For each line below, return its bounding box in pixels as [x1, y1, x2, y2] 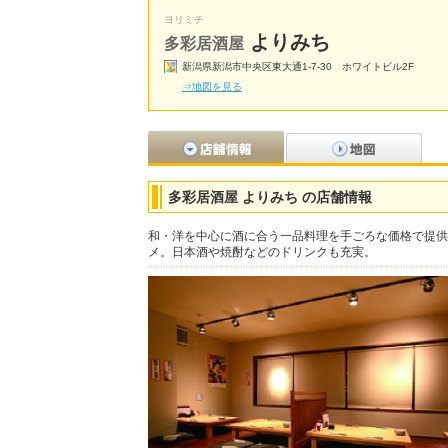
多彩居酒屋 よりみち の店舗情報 [168, 189, 372, 205]
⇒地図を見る [182, 81, 242, 92]
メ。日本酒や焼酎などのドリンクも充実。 [148, 245, 376, 259]
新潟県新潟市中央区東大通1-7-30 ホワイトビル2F [182, 61, 414, 72]
